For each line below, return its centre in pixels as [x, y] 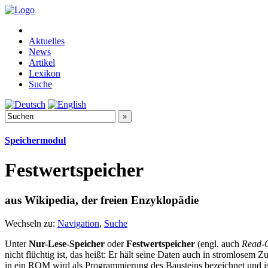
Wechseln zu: [31, 223]
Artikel [42, 63]
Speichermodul [35, 141]
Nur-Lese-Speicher [67, 243]
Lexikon [45, 73]
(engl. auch [218, 243]
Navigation [78, 223]
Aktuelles [47, 41]
